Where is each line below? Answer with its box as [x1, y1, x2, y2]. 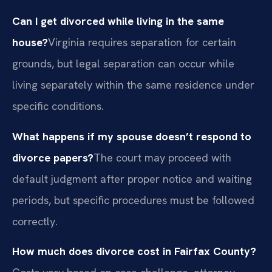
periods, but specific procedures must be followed [12, 192, 254, 207]
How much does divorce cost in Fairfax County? [12, 244, 256, 259]
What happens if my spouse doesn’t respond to [12, 129, 251, 143]
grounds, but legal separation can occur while [12, 56, 234, 71]
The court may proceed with [93, 150, 231, 165]
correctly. [12, 214, 58, 228]
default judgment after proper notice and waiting [12, 171, 252, 186]
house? [12, 35, 48, 50]
